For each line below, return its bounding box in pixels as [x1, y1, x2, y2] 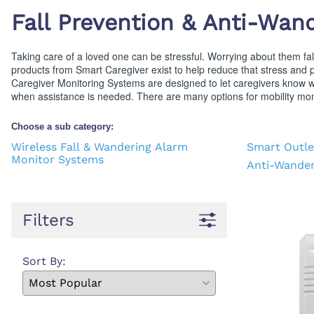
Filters [22, 210, 74, 230]
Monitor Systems [11, 152, 104, 166]
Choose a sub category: [11, 121, 114, 132]
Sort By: [22, 254, 66, 268]
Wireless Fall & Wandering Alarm [11, 139, 188, 153]
